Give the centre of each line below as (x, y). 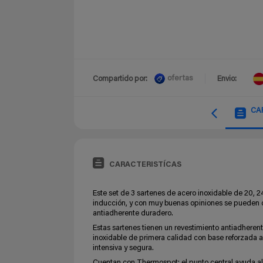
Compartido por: (120, 79)
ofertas (180, 79)
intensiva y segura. (123, 248)
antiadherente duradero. (133, 213)
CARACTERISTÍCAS (145, 164)
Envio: (227, 79)
